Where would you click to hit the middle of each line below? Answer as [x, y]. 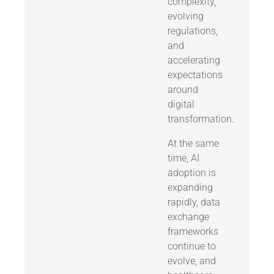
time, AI [183, 158]
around [183, 90]
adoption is [191, 173]
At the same [193, 144]
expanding [190, 188]
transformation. [201, 119]
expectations [195, 75]
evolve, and [191, 261]
